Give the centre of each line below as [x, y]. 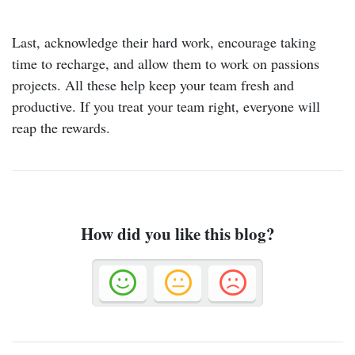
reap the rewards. [61, 127]
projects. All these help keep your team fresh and [153, 84]
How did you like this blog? [177, 233]
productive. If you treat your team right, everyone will [166, 106]
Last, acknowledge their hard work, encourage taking [164, 42]
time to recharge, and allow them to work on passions [166, 63]
